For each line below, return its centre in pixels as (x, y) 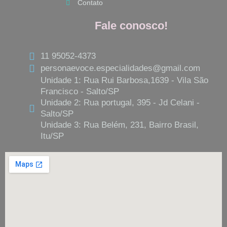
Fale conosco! (131, 25)
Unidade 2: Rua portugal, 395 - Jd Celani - (120, 103)
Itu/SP (52, 136)
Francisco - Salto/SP (80, 92)
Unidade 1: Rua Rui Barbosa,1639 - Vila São (124, 81)
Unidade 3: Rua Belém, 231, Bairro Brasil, (120, 125)
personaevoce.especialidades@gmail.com (120, 68)
